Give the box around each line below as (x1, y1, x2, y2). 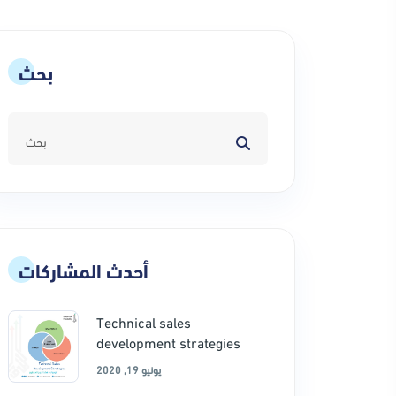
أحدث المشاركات (19, 255, 148, 284)
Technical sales (96, 311, 191, 331)
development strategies (96, 331, 240, 352)
